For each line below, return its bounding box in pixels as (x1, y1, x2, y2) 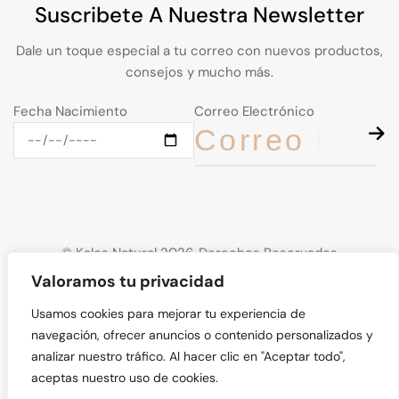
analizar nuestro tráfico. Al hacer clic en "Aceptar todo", (31, 348, 346, 364)
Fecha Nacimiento (13, 102, 127, 120)
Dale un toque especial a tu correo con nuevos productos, (16, 42, 383, 60)
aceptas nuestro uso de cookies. (31, 370, 218, 386)
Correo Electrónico (194, 102, 314, 120)
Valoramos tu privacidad (31, 271, 224, 292)
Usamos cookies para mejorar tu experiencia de (31, 305, 305, 322)
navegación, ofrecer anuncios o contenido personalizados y (31, 327, 373, 343)
